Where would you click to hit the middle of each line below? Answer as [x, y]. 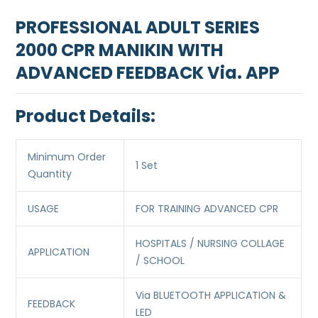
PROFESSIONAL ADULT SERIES [138, 28]
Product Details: [86, 116]
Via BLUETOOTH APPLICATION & [211, 296]
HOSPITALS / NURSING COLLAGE [210, 244]
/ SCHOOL [160, 261]
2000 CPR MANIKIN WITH [120, 50]
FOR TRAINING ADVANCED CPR [207, 209]
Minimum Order [67, 157]
